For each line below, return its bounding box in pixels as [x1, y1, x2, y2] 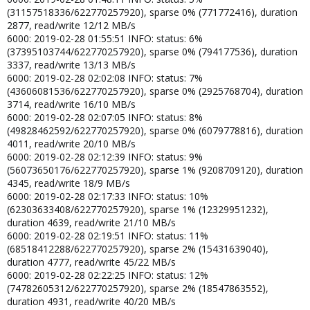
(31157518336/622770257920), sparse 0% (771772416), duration [7, 5, 298, 19]
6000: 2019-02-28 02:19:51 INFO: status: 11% [7, 228, 208, 242]
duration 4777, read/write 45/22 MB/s [7, 255, 176, 268]
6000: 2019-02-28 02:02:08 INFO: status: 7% [7, 71, 203, 84]
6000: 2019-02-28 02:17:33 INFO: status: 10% [7, 189, 208, 203]
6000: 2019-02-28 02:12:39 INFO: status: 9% [7, 149, 203, 163]
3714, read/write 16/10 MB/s [7, 97, 136, 111]
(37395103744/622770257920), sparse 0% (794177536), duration [7, 44, 298, 58]
